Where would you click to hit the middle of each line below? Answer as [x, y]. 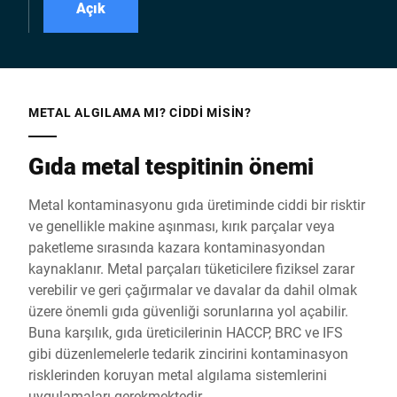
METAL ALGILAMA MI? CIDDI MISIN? [140, 112]
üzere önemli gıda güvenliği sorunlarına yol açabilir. [188, 311]
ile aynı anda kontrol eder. [285, 88]
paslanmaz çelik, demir [277, 24]
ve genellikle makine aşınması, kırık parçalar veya [182, 226]
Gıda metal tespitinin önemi [171, 166]
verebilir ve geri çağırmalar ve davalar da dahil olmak [193, 289]
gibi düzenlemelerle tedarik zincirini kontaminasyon [188, 353]
